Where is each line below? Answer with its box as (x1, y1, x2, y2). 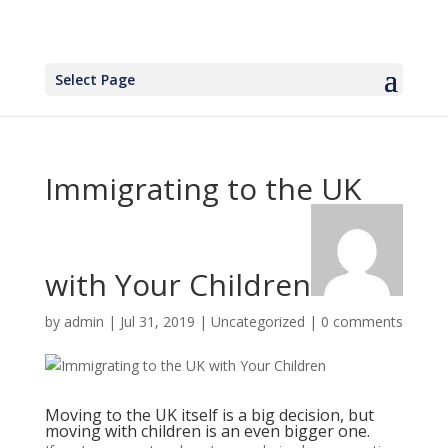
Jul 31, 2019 (119, 312, 195, 331)
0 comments (320, 312, 403, 331)
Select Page (54, 70, 135, 89)
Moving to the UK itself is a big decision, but (44, 404, 374, 426)
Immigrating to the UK (44, 168, 361, 209)
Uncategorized (210, 312, 305, 331)
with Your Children (44, 264, 311, 305)
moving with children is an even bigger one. (44, 420, 370, 442)
